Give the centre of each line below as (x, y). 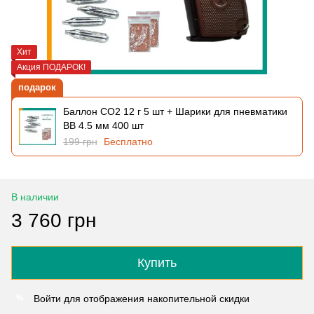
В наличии (35, 197)
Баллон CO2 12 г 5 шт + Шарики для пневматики (175, 111)
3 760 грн (54, 220)
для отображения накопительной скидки (155, 298)
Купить (157, 262)
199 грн (80, 141)
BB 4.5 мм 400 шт (103, 125)
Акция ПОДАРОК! (51, 67)
